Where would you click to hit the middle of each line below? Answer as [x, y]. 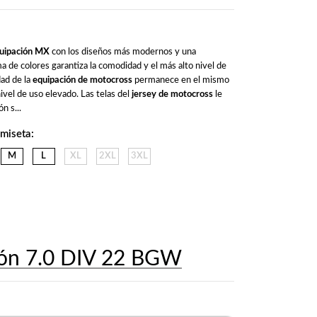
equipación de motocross [82, 80]
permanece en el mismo [180, 80]
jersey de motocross [172, 94]
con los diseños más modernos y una [122, 52]
